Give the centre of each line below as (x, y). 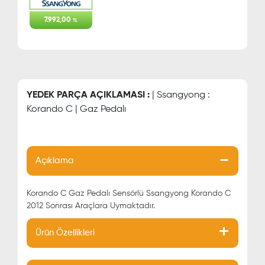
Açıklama (55, 161)
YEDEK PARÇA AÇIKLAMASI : (88, 95)
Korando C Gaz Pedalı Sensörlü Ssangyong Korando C (129, 193)
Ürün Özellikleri (65, 233)
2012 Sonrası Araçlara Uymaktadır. (91, 206)
